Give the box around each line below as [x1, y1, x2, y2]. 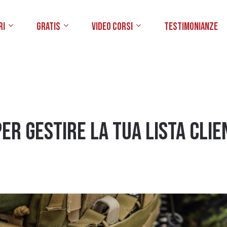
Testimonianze [164, 20, 218, 33]
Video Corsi [92, 20, 133, 33]
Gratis [36, 20, 61, 33]
